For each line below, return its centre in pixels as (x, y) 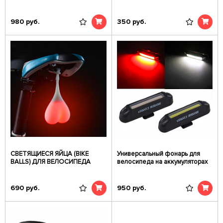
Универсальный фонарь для (158, 154)
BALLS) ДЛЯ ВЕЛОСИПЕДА (51, 162)
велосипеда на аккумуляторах (162, 162)
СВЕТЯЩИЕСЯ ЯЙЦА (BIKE (50, 154)
